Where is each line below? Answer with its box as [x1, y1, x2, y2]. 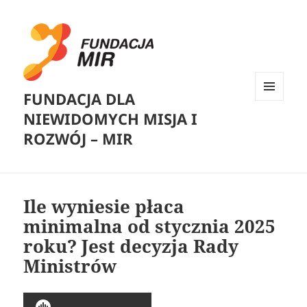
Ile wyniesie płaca [23, 194, 185, 219]
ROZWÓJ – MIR [23, 128, 134, 149]
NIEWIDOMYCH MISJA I [23, 108, 198, 130]
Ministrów [23, 254, 117, 279]
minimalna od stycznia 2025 [23, 214, 276, 239]
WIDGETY [255, 123, 294, 135]
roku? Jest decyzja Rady [23, 234, 239, 259]
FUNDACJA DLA [23, 88, 136, 110]
